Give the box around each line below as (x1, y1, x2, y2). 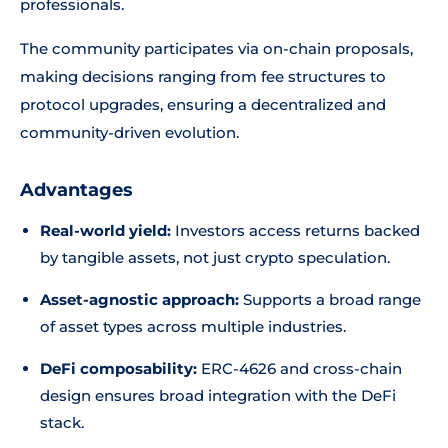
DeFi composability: (40, 359, 197, 378)
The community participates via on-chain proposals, (20, 39, 413, 58)
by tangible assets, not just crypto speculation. (40, 248, 390, 267)
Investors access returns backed (171, 221, 420, 240)
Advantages (20, 179, 133, 201)
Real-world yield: (40, 221, 171, 240)
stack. (40, 413, 84, 432)
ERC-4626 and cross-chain (197, 359, 402, 378)
